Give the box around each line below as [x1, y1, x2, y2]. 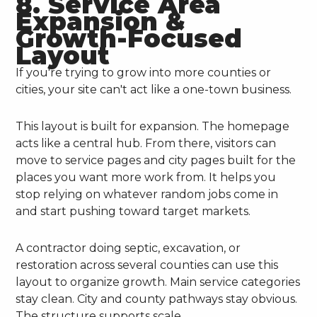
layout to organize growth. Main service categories [16, 275, 301, 289]
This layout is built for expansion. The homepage [16, 120, 290, 134]
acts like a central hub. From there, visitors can [16, 137, 277, 151]
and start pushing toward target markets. [16, 204, 251, 219]
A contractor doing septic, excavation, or [16, 241, 241, 255]
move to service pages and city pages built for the [16, 154, 296, 168]
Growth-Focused [16, 23, 243, 54]
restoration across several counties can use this [16, 258, 279, 272]
